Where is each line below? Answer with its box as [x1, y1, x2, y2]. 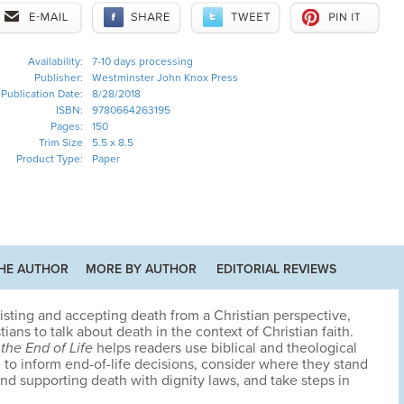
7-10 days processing [91, 55, 193, 68]
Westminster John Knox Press [91, 71, 238, 84]
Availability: [27, 55, 83, 68]
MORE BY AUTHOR [86, 262, 197, 277]
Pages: [50, 120, 83, 133]
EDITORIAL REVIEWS [216, 262, 336, 277]
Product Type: [15, 152, 83, 165]
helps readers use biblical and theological [92, 339, 357, 357]
